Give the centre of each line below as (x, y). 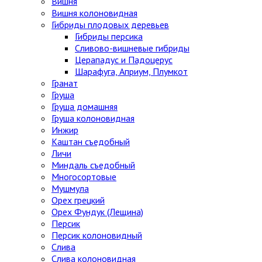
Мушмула (70, 189)
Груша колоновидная (93, 118)
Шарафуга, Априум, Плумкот (131, 72)
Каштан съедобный (91, 142)
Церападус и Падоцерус (124, 60)
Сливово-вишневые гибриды (132, 48)
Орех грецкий (78, 200)
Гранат (65, 83)
